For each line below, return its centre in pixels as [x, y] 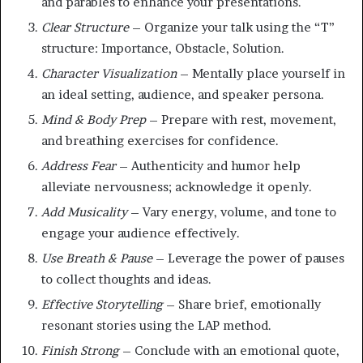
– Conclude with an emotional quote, [229, 350]
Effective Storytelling [102, 304]
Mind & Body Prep [94, 119]
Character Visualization [109, 73]
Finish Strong [80, 350]
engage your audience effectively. [141, 233]
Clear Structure [85, 27]
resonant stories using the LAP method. [156, 325]
